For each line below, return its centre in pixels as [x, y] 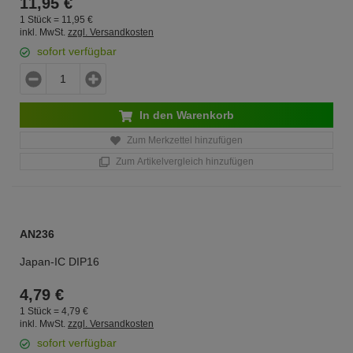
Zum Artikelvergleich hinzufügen [184, 162]
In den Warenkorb [185, 115]
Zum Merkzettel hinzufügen [184, 140]
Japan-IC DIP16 [59, 262]
